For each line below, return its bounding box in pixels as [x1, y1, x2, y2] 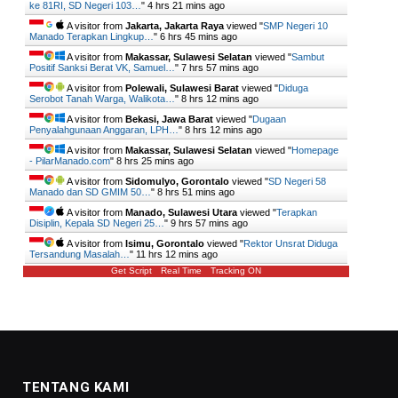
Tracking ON [211, 266, 261, 276]
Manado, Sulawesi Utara [125, 207, 237, 219]
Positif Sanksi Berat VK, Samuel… [29, 62, 175, 74]
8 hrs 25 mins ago [116, 155, 194, 167]
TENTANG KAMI [22, 379, 130, 396]
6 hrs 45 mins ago [160, 31, 237, 43]
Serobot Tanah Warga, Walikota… [29, 93, 175, 105]
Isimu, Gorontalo [125, 238, 204, 250]
